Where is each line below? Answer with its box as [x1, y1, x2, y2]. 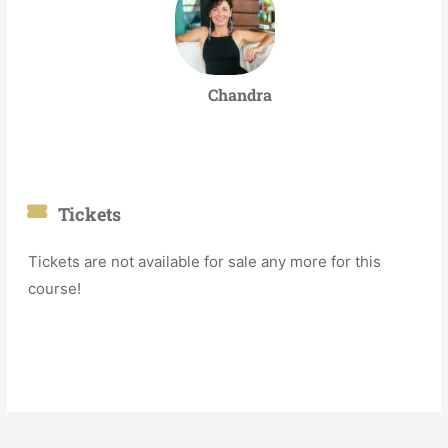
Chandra [207, 83, 272, 105]
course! [28, 278, 82, 298]
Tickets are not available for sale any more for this [28, 251, 382, 271]
